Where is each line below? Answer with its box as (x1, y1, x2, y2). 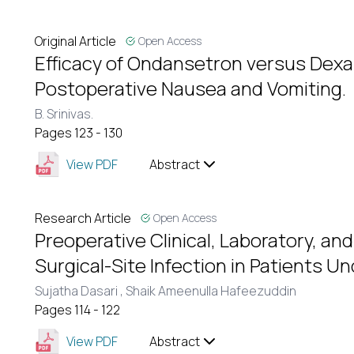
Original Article (35, 32, 116, 50)
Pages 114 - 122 (35, 301, 120, 318)
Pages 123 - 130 (35, 124, 122, 141)
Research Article (35, 209, 131, 227)
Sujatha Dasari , (35, 282, 126, 299)
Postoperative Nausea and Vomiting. (35, 75, 346, 101)
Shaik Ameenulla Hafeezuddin (126, 282, 296, 299)
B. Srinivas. (35, 105, 93, 122)
